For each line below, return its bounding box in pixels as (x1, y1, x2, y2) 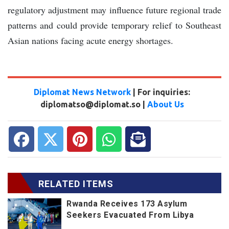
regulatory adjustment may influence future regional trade (8, 4, 221, 16)
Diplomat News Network (34, 87, 131, 97)
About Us (147, 100, 184, 109)
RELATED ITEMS (38, 178, 113, 190)
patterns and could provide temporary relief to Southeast (8, 19, 221, 32)
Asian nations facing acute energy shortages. (8, 34, 173, 47)
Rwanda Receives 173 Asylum (66, 199, 187, 209)
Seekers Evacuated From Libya (66, 210, 194, 220)
